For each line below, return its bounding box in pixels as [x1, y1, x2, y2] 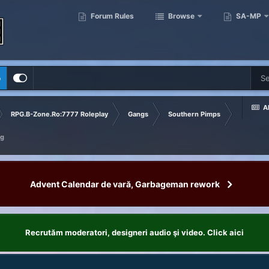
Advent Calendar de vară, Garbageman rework [30, 178, 220, 189]
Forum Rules [89, 11, 134, 20]
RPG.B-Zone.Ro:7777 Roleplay [10, 110, 108, 118]
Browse [166, 11, 195, 20]
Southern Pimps [168, 110, 220, 118]
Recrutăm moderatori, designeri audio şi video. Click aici [25, 227, 244, 237]
